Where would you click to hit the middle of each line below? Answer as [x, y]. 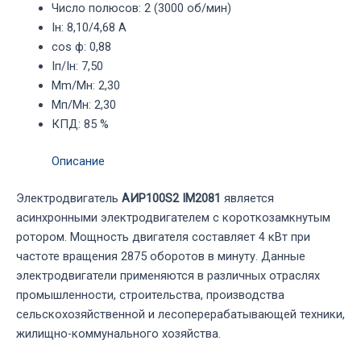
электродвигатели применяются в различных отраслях [168, 275]
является [247, 198]
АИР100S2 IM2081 [171, 198]
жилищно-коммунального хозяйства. [118, 333]
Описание [78, 161]
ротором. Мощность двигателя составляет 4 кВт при [163, 237]
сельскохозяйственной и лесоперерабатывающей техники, [180, 314]
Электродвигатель [69, 198]
